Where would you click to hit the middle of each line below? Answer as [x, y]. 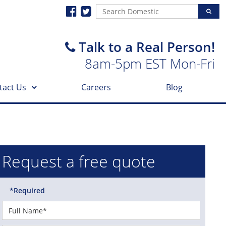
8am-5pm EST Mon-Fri [150, 64]
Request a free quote [79, 161]
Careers [96, 87]
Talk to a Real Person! [145, 47]
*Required [27, 190]
